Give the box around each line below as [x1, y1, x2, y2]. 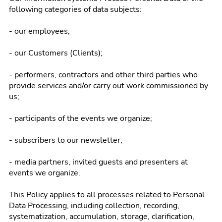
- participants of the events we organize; [9, 113, 152, 124]
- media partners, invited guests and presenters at [9, 157, 188, 167]
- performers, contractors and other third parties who [9, 69, 198, 80]
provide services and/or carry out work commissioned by [9, 80, 208, 91]
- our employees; [9, 26, 70, 37]
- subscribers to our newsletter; [9, 135, 122, 146]
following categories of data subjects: [9, 4, 142, 15]
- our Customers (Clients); [9, 48, 103, 58]
